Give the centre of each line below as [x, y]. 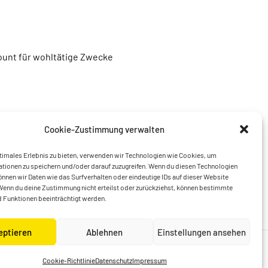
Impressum [149, 260]
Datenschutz [113, 260]
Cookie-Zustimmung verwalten [105, 129]
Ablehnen [105, 232]
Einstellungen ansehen [201, 232]
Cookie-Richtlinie [68, 260]
